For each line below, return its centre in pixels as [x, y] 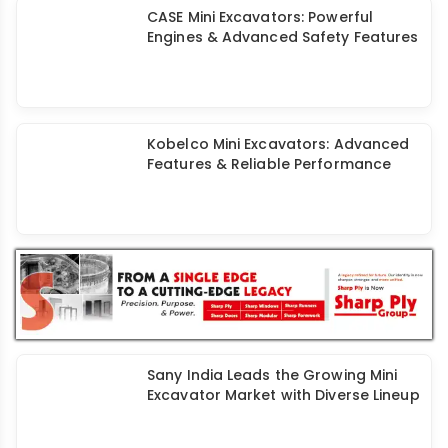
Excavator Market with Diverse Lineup [283, 395]
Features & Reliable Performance [269, 163]
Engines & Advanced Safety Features [283, 36]
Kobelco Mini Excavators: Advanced [278, 143]
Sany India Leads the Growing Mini [272, 375]
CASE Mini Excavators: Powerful [260, 16]
